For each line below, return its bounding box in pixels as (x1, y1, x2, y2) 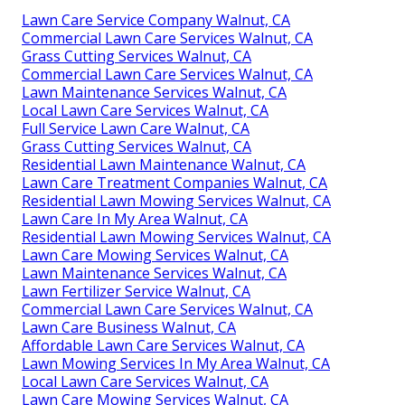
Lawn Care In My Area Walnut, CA (22, 209, 248, 230)
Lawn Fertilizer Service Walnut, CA (22, 281, 250, 302)
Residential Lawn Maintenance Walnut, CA (22, 155, 306, 175)
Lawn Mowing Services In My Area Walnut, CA (22, 353, 330, 374)
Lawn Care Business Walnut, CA (22, 317, 236, 338)
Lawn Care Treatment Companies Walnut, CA (22, 173, 327, 193)
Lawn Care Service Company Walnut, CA (22, 10, 290, 31)
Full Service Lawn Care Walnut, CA (22, 118, 250, 139)
